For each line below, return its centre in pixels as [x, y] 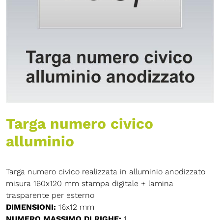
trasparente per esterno [50, 195]
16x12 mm [75, 207]
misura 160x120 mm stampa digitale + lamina [90, 183]
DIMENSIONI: [31, 207]
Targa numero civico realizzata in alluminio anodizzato [106, 171]
